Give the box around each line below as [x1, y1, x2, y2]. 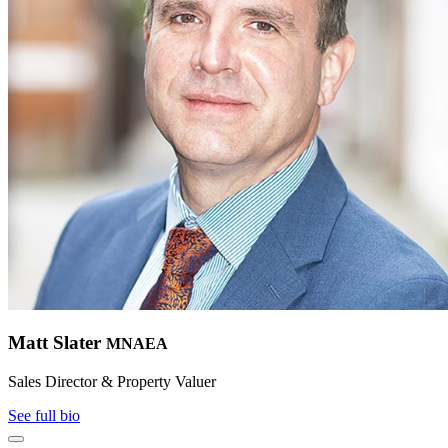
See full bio [8, 406, 80, 424]
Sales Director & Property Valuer [8, 372, 216, 390]
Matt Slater [8, 332, 106, 354]
